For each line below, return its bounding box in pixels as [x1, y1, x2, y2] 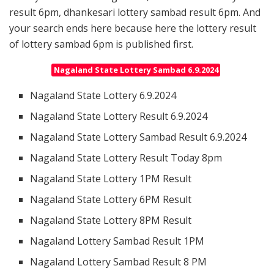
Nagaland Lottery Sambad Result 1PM [30, 234, 205, 248]
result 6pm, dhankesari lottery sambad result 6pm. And [9, 5, 261, 19]
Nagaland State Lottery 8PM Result [30, 213, 192, 227]
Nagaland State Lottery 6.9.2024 [30, 88, 177, 102]
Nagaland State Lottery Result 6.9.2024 [30, 109, 208, 123]
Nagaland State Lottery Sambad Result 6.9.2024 [30, 130, 247, 144]
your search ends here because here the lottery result [9, 21, 256, 35]
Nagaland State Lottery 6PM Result [30, 192, 192, 206]
